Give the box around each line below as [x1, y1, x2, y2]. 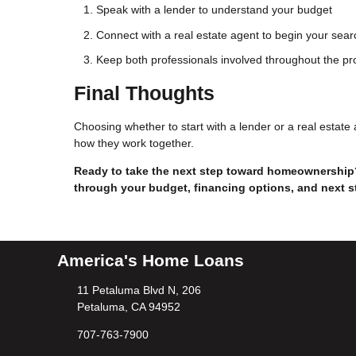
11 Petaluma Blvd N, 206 [76, 283, 201, 296]
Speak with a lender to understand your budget [96, 3, 332, 17]
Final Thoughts [74, 82, 215, 104]
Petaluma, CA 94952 [76, 300, 180, 313]
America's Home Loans [57, 251, 244, 270]
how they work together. [74, 136, 194, 149]
